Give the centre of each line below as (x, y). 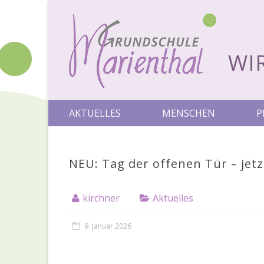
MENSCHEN (189, 113)
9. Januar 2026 (108, 226)
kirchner (101, 198)
